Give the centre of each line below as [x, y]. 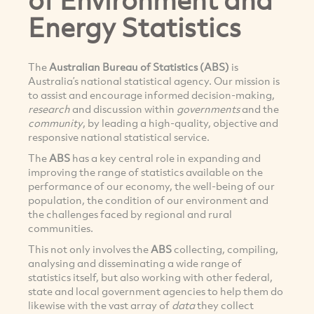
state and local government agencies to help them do [156, 291]
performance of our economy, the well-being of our [151, 186]
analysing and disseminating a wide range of [135, 263]
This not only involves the [89, 249]
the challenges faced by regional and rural [130, 214]
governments [208, 109]
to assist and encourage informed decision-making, [151, 95]
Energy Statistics [135, 27]
